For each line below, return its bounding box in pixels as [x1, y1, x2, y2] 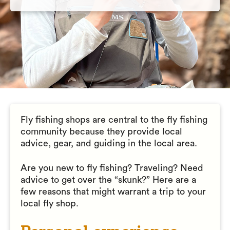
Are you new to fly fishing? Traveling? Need [21, 163, 203, 172]
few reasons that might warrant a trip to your [21, 187, 206, 196]
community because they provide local [21, 127, 182, 136]
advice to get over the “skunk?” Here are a [21, 175, 196, 184]
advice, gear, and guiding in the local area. [21, 139, 197, 148]
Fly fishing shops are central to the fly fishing [21, 115, 207, 124]
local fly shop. [21, 199, 79, 208]
